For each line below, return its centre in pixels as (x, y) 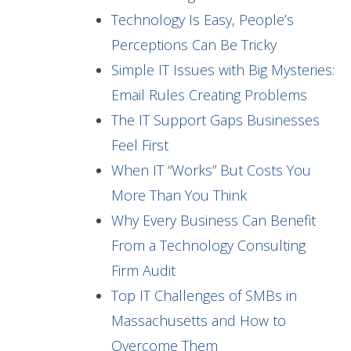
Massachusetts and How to (199, 321)
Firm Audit (143, 271)
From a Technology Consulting (208, 246)
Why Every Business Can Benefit (213, 221)
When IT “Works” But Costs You (211, 170)
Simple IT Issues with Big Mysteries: (223, 70)
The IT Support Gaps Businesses (215, 120)
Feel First (140, 145)
